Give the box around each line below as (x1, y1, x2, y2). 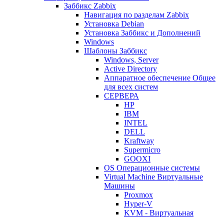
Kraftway (124, 136, 154, 145)
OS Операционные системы (104, 163, 200, 172)
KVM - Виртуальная (124, 208, 193, 217)
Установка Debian (84, 19, 144, 28)
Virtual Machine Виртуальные (104, 172, 203, 181)
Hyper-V (124, 199, 152, 208)
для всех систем (104, 82, 158, 91)
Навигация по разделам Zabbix (84, 10, 189, 19)
